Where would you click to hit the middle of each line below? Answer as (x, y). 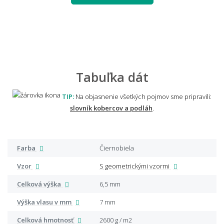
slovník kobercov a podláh (111, 108)
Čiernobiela (119, 148)
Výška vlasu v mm (46, 202)
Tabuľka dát (112, 77)
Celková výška (41, 184)
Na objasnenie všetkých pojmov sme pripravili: (143, 96)
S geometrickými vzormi (137, 166)
